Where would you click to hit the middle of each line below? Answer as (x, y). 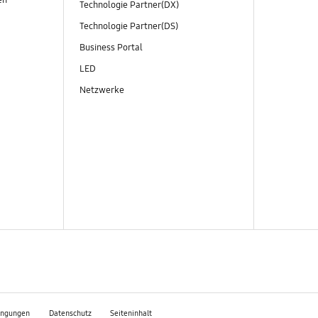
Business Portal (112, 48)
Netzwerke (103, 91)
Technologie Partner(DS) (130, 27)
